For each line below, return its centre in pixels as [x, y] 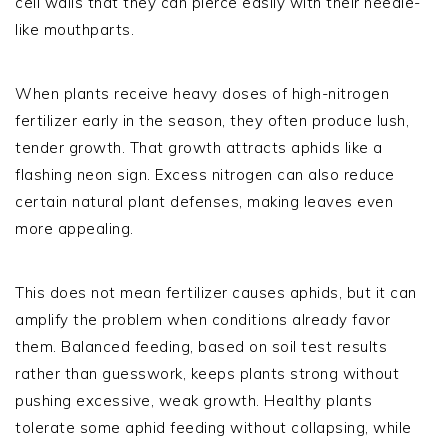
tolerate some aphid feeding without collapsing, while [213, 427]
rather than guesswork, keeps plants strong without [207, 373]
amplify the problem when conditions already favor [203, 319]
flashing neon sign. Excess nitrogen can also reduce [205, 174]
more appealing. [74, 228]
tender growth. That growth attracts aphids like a [199, 147]
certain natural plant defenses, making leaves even [204, 201]
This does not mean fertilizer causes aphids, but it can [216, 292]
